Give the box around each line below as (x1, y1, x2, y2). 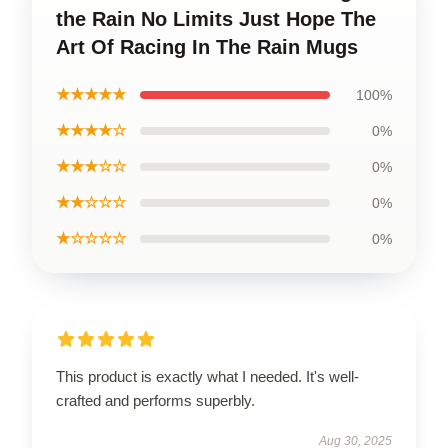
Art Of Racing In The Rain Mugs (56, 36, 358, 58)
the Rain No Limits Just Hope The (56, 8, 376, 30)
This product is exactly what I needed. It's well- (56, 368, 359, 385)
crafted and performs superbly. (56, 392, 255, 409)
